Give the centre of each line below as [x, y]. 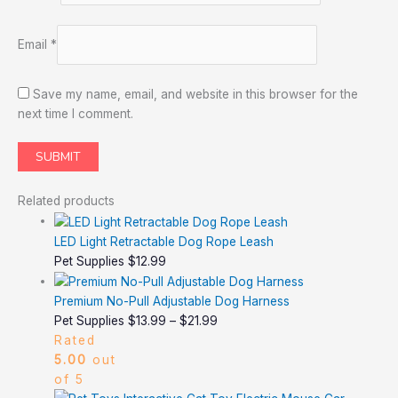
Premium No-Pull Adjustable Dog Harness [172, 301]
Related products [66, 201]
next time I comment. [76, 113]
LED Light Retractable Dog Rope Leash [164, 241]
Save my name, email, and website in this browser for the [195, 94]
